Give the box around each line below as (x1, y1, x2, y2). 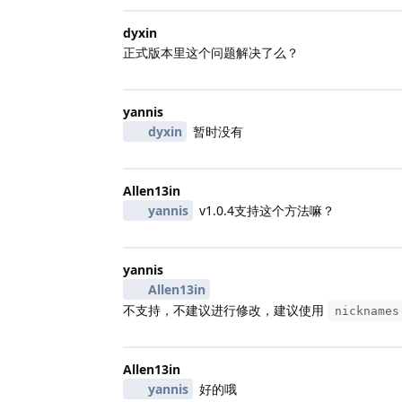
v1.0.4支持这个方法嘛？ (195, 201, 335, 219)
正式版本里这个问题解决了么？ (123, 43, 299, 61)
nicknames (335, 303, 399, 318)
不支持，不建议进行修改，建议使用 (123, 301, 328, 319)
